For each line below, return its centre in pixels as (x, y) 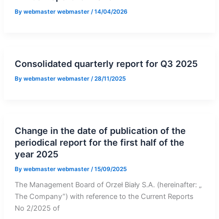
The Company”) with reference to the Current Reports (104, 197)
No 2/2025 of (37, 208)
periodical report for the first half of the (99, 142)
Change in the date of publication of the (100, 130)
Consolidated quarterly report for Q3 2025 (106, 63)
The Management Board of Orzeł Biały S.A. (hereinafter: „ (108, 185)
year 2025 (36, 154)
